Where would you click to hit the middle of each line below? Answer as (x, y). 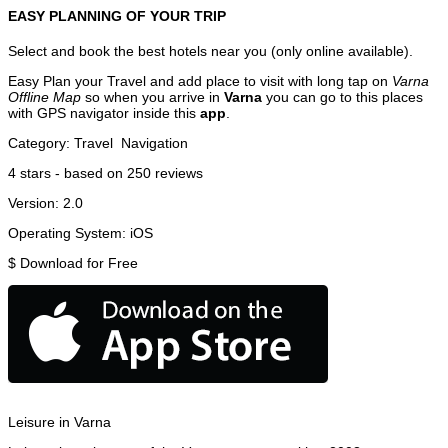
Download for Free (79, 262)
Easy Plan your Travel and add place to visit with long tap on (200, 80)
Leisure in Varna (59, 421)
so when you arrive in (152, 96)
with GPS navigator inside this (104, 112)
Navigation (154, 142)
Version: (35, 202)
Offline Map (44, 96)
